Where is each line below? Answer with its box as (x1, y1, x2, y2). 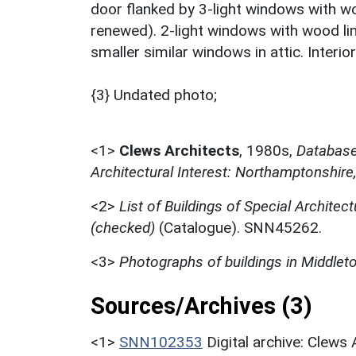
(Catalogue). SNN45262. (155, 219, 322, 238)
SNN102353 (119, 333, 203, 352)
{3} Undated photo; (91, 86, 217, 105)
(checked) (91, 219, 155, 238)
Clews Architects (119, 141, 239, 161)
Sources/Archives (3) (91, 292, 312, 320)
